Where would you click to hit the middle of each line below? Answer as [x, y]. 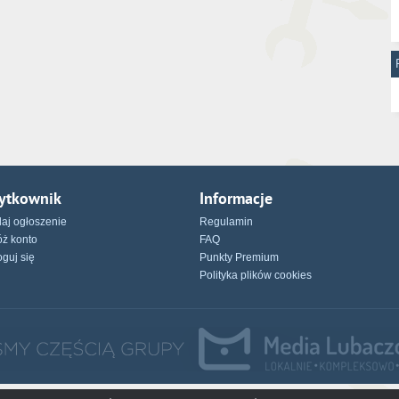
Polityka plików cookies [256, 275]
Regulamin [226, 222]
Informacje [236, 198]
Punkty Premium [239, 257]
